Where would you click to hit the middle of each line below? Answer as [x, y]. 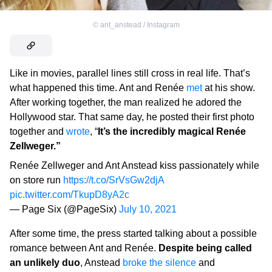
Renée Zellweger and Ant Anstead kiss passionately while [134, 166]
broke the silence [159, 263]
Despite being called [205, 248]
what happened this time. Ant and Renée [98, 88]
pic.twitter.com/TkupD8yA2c [70, 195]
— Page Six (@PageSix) [64, 209]
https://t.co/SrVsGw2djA [114, 180]
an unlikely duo [45, 263]
